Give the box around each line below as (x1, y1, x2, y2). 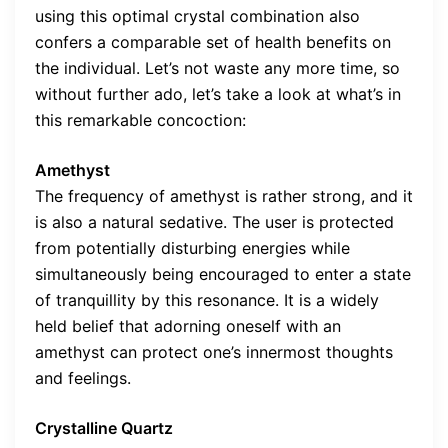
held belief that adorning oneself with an (35, 315, 341, 336)
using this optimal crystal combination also (35, 5, 360, 26)
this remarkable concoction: (35, 109, 246, 130)
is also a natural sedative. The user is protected (35, 211, 394, 232)
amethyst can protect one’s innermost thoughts (35, 341, 393, 362)
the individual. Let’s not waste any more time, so (35, 57, 400, 78)
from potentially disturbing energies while (35, 237, 350, 258)
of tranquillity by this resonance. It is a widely (35, 289, 379, 310)
